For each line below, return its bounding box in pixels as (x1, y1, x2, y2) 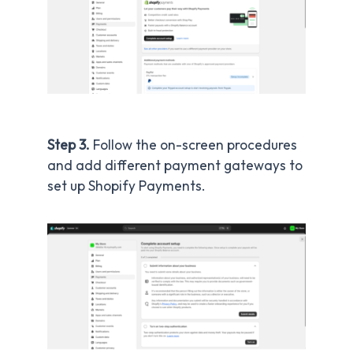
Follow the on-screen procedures (93, 136, 297, 154)
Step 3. (47, 136, 93, 154)
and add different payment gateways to (47, 156, 303, 174)
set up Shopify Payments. (47, 176, 209, 195)
